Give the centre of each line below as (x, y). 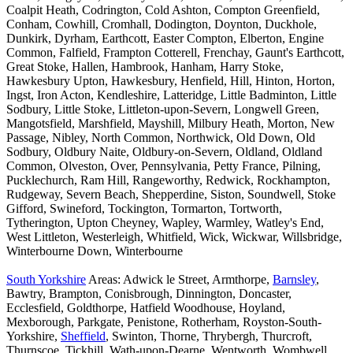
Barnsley (294, 280)
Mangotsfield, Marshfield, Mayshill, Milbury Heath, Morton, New (171, 124)
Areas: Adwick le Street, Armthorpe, (179, 280)
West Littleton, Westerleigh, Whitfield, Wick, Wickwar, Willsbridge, (174, 237)
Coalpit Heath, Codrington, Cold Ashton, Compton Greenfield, (163, 10)
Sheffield (83, 336)
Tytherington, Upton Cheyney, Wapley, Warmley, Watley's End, (165, 223)
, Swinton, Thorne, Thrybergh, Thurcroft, (209, 336)
